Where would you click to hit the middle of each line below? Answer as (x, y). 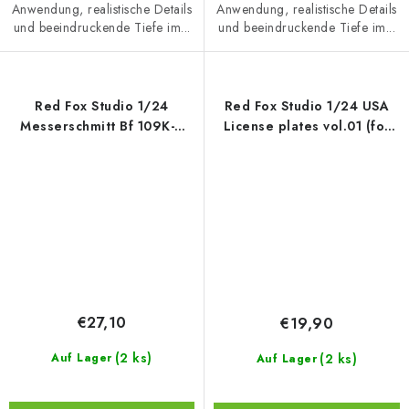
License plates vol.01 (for (273, 126)
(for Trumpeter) (102, 147)
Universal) (307, 147)
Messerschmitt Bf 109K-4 (102, 126)
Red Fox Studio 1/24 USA (307, 106)
